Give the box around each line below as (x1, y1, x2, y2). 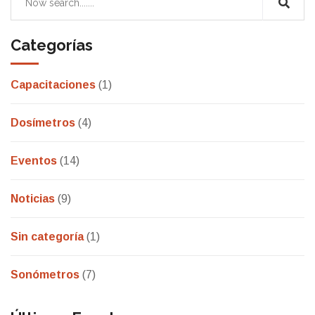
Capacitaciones (11, 79, 96, 91)
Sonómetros (11, 269, 79, 281)
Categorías (11, 36, 93, 55)
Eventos (11, 155, 57, 167)
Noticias (11, 193, 55, 205)
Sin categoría (11, 231, 84, 243)
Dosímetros (11, 117, 75, 129)
